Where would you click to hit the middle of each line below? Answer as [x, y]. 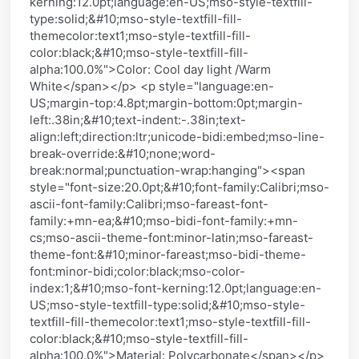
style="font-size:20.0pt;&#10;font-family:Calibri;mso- [179, 187]
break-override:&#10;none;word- [123, 153]
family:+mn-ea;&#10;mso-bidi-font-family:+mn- [164, 220]
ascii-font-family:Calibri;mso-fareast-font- [149, 204]
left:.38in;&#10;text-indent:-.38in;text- [138, 119]
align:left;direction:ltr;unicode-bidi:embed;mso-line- [177, 136]
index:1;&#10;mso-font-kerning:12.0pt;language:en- [175, 288]
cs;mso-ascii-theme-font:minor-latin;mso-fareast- [171, 237]
